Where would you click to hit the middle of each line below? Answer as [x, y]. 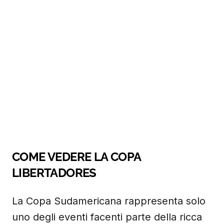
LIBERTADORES [54, 173]
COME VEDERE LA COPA [76, 157]
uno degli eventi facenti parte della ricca [107, 217]
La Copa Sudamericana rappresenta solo [109, 201]
